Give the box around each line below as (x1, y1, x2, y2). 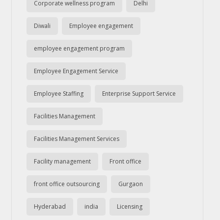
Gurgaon (118, 180, 143, 188)
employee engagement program (33, 44, 125, 53)
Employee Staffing (33, 89, 83, 98)
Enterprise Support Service (102, 89, 176, 98)
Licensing (116, 202, 142, 211)
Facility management (33, 157, 91, 165)
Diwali (33, 22, 51, 30)
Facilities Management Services (33, 135, 119, 143)
